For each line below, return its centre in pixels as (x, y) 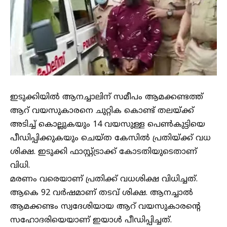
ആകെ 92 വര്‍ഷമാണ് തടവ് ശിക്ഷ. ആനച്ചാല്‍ (102, 193)
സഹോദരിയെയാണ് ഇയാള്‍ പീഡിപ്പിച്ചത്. (91, 220)
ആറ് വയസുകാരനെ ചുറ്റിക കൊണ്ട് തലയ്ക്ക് (102, 111)
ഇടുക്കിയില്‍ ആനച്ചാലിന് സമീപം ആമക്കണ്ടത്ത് (107, 97)
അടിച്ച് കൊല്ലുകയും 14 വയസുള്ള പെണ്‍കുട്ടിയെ (108, 125)
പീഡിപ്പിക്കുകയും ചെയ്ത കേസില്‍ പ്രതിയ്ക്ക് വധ (110, 138)
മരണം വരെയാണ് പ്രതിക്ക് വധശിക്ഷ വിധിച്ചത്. (104, 179)
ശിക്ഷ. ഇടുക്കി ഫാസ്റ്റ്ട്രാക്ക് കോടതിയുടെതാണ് (104, 152)
